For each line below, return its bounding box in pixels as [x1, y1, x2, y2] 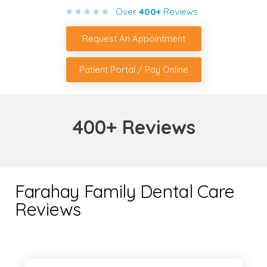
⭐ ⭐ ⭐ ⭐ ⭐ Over [66, 6, 139, 18]
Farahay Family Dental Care [15, 180, 235, 203]
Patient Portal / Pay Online [79, 64, 188, 76]
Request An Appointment [82, 33, 185, 45]
